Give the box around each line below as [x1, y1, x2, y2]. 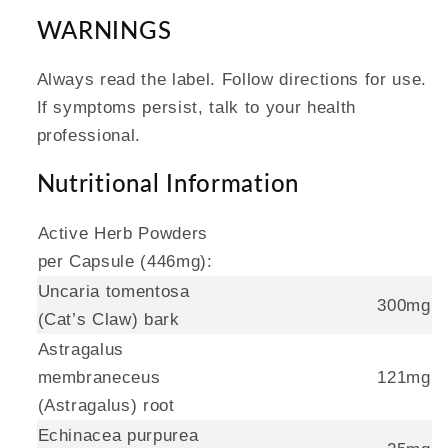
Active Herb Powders [37, 224, 209, 243]
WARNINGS [36, 14, 172, 44]
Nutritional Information [36, 168, 300, 198]
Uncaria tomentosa [37, 282, 190, 301]
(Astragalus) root [37, 396, 175, 415]
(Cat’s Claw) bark [37, 310, 180, 329]
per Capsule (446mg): [37, 252, 213, 271]
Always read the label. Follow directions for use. [36, 69, 427, 88]
